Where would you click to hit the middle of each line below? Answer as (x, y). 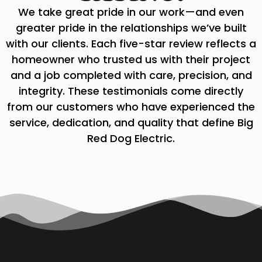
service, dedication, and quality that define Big (131, 123)
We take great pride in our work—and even (131, 12)
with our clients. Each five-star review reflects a (131, 44)
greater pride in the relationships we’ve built (131, 28)
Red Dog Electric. (131, 139)
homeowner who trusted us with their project (131, 60)
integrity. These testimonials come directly (131, 91)
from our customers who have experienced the (131, 107)
